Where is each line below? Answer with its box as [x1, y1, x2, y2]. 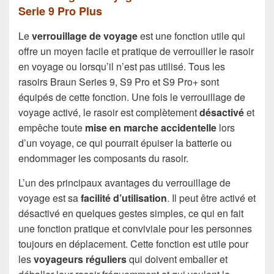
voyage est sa [18, 190, 81, 205]
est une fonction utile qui [138, 28, 245, 43]
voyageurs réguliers [34, 251, 127, 266]
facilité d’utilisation [81, 190, 167, 205]
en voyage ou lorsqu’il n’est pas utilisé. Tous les [18, 59, 225, 73]
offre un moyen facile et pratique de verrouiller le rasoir [18, 43, 254, 58]
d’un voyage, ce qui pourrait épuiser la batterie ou [18, 135, 232, 150]
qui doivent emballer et [127, 251, 228, 266]
